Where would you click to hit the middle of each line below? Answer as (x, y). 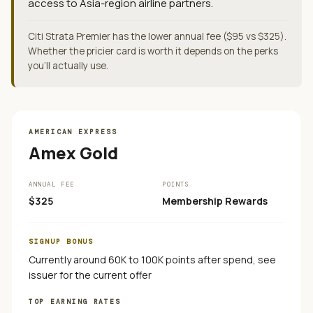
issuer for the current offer (90, 275)
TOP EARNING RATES (75, 301)
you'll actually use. (68, 66)
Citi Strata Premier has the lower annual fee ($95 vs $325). (157, 36)
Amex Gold (73, 153)
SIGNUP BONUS (61, 241)
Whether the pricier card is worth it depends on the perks (153, 51)
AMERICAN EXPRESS (73, 132)
